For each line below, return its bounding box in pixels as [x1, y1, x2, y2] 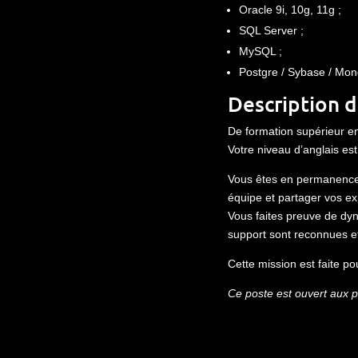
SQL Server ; [238, 23, 304, 37]
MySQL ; [238, 44, 282, 58]
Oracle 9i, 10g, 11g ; [238, 2, 341, 16]
